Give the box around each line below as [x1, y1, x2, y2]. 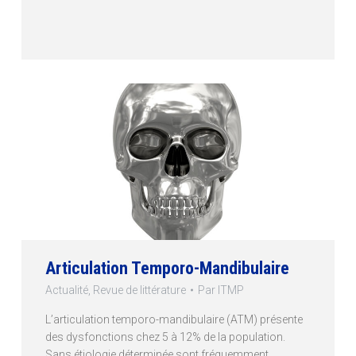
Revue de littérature [92, 283, 186, 296]
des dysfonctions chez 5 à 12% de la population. [44, 330, 285, 343]
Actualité [44, 283, 88, 296]
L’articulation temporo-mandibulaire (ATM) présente [44, 312, 303, 326]
